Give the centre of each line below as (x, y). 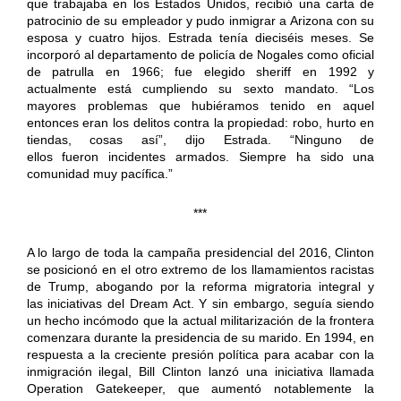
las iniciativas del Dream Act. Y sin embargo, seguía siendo (200, 303)
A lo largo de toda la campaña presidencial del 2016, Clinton (200, 252)
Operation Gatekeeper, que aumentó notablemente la (200, 388)
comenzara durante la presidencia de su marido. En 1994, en (200, 337)
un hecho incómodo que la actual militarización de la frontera (200, 320)
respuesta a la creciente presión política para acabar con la (200, 354)
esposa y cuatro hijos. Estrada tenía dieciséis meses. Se (200, 37)
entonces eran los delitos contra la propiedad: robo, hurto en (200, 122)
